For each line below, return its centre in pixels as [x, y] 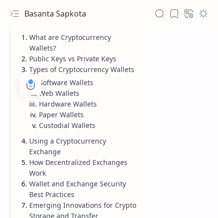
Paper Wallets [61, 115]
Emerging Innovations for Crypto [83, 205]
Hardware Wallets [68, 104]
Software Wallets [66, 82]
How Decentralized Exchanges [78, 162]
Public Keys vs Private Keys [73, 59]
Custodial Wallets [67, 125]
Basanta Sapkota [55, 13]
